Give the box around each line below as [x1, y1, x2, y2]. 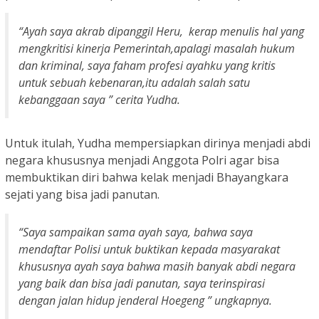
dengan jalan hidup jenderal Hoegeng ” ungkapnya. [19, 293, 272, 309]
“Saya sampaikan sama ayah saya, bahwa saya [19, 224, 253, 241]
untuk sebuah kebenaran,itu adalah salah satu [19, 75, 250, 91]
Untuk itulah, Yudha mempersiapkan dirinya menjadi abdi [5, 135, 310, 152]
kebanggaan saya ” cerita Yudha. [19, 92, 180, 108]
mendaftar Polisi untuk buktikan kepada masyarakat [19, 241, 280, 258]
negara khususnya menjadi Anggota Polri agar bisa [5, 152, 279, 169]
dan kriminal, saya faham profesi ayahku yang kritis [19, 58, 276, 74]
